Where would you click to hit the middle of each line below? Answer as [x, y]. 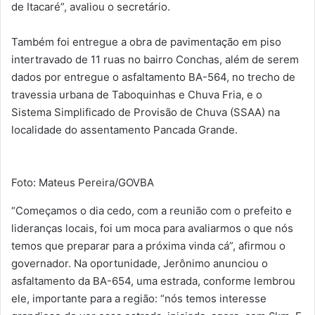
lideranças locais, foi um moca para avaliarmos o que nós [152, 228]
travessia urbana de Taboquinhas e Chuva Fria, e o [137, 94]
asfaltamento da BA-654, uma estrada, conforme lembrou [153, 281]
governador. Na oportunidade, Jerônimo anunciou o [140, 263]
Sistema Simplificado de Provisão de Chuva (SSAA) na [146, 112]
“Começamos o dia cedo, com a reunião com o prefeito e [152, 210]
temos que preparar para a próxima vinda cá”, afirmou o [148, 245]
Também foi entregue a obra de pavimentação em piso [146, 41]
